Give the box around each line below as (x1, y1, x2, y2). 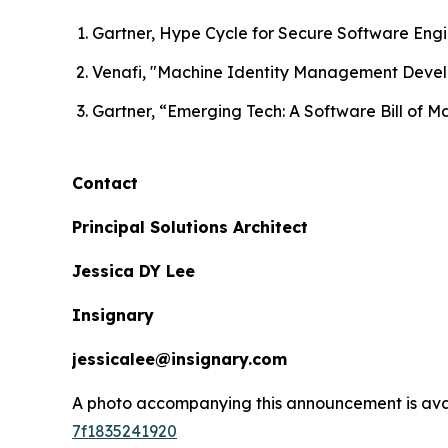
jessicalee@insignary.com (72, 348, 287, 369)
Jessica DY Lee (72, 260, 195, 281)
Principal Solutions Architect (72, 216, 308, 237)
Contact (72, 172, 138, 193)
